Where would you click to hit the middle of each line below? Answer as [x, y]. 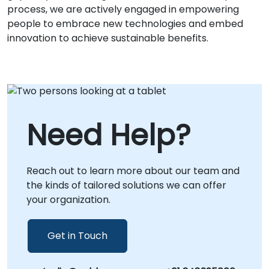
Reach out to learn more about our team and [133, 171]
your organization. [68, 199]
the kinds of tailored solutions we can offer [126, 185]
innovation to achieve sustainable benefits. [108, 38]
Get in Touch [77, 235]
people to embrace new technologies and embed [125, 24]
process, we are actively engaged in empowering [123, 9]
